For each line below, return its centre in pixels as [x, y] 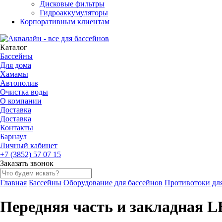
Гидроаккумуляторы [74, 13]
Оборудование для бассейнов [113, 183]
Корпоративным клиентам [65, 22]
